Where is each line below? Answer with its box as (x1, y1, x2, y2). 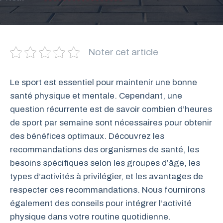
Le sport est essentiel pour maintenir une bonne (10, 78, 197, 87)
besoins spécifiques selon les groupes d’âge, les (10, 158, 200, 168)
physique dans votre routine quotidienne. (10, 212, 171, 222)
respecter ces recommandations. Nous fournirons (10, 185, 205, 195)
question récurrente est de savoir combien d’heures (10, 105, 212, 114)
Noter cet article (88, 47, 158, 57)
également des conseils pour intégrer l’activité (10, 199, 192, 208)
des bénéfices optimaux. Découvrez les (10, 131, 164, 141)
